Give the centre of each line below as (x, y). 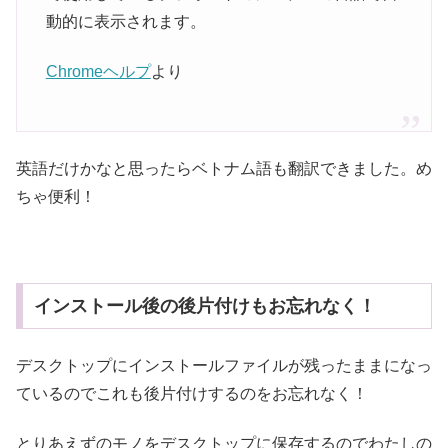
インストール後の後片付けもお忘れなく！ (204, 306)
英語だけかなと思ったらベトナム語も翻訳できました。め (224, 168)
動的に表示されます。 (125, 22)
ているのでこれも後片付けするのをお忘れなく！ (192, 393)
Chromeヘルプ (98, 72)
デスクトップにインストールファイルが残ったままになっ (224, 365)
